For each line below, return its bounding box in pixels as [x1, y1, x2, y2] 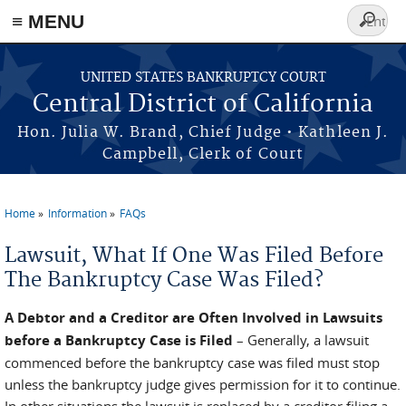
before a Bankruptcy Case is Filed [5, 331, 233, 350]
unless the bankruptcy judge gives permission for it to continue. [5, 375, 401, 393]
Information [48, 206, 107, 220]
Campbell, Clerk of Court [101, 145, 304, 163]
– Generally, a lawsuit [233, 331, 369, 349]
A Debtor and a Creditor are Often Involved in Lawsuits [5, 308, 382, 327]
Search [347, 20, 401, 41]
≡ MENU [12, 11, 84, 32]
